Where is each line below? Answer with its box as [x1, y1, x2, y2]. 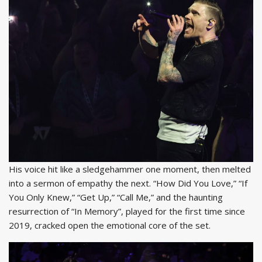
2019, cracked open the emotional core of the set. [9, 219, 211, 232]
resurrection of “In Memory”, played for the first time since [9, 205, 245, 218]
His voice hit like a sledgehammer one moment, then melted [9, 163, 251, 175]
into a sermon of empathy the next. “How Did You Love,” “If [9, 177, 247, 189]
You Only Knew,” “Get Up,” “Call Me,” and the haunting [9, 191, 223, 204]
